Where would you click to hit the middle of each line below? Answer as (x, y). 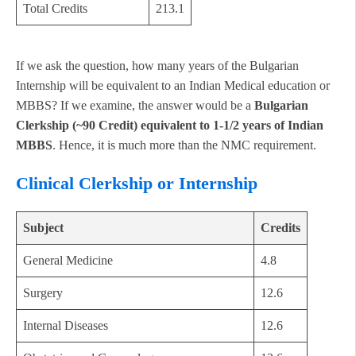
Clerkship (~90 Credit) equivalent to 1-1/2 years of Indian (170, 126)
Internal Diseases (66, 326)
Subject (43, 228)
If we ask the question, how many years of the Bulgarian (157, 66)
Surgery (43, 293)
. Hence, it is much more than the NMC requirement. (184, 145)
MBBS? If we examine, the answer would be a (135, 106)
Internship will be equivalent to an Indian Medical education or (173, 86)
